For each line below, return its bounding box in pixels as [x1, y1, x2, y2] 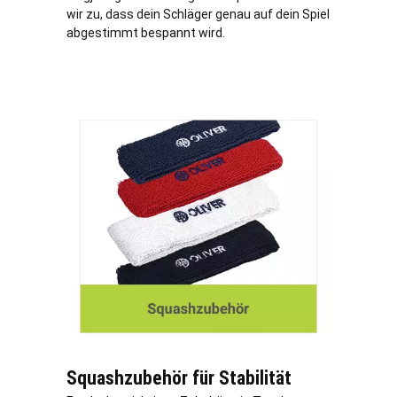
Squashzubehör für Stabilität [66, 367, 292, 390]
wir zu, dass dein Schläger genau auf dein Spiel [66, 6, 330, 21]
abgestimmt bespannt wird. [66, 25, 225, 40]
